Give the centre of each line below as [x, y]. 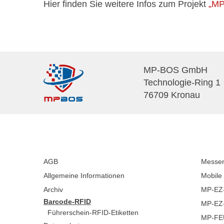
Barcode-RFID [67, 201]
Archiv [53, 189]
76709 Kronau [172, 95]
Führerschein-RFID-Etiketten [93, 212]
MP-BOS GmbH [175, 70]
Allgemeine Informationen [84, 175]
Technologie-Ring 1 [182, 82]
